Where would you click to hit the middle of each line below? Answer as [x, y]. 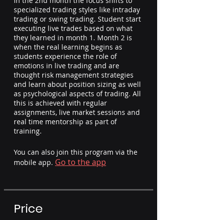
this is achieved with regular [60, 103]
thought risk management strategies [74, 75]
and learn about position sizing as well [77, 84]
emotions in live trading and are [67, 66]
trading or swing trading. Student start [77, 19]
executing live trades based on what [73, 28]
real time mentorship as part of [65, 122]
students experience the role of [65, 56]
